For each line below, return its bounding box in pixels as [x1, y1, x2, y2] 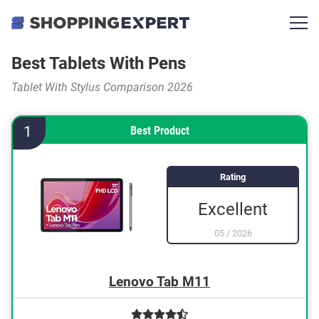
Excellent [198, 199, 268, 219]
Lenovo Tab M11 [109, 273, 210, 290]
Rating [220, 171, 246, 182]
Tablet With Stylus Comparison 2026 [11, 80, 193, 94]
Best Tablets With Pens [11, 53, 186, 73]
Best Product [130, 124, 189, 137]
